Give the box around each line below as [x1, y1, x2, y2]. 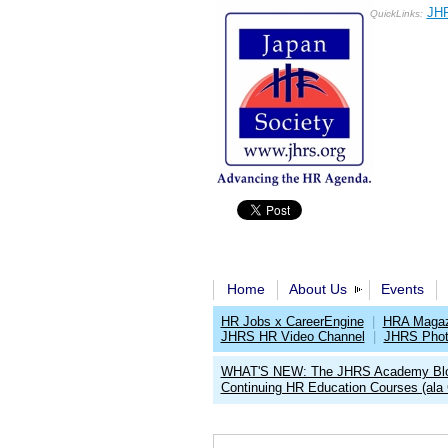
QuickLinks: [369, 8, 423, 19]
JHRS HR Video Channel [220, 329, 365, 344]
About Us [288, 281, 347, 297]
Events [380, 281, 424, 297]
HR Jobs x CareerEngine [220, 314, 364, 329]
